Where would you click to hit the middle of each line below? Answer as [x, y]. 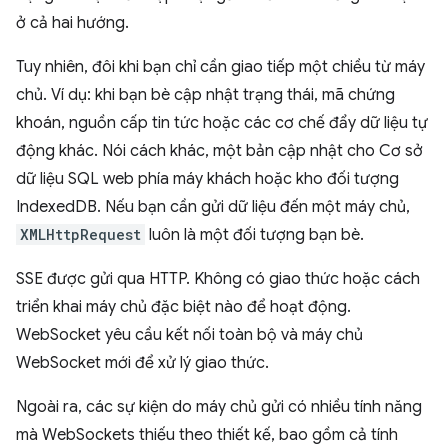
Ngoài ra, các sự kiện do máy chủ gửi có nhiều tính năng [219, 407]
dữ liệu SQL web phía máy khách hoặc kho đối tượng [207, 179]
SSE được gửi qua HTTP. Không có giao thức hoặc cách [218, 279]
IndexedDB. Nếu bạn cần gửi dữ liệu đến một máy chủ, [213, 207]
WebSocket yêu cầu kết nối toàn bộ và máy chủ [189, 335]
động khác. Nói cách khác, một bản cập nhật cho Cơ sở [219, 151]
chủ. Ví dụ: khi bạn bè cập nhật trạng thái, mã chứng [205, 95]
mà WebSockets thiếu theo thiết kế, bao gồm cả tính [207, 435]
